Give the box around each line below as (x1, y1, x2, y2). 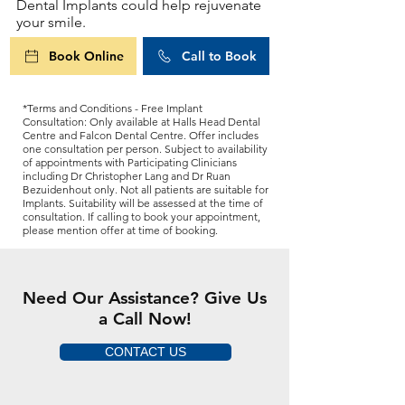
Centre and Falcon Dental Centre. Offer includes (23, 128, 259, 142)
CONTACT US (105, 344, 186, 359)
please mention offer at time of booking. (23, 223, 221, 237)
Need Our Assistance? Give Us (23, 287, 267, 308)
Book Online (48, 48, 124, 64)
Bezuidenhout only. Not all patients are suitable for (23, 183, 268, 196)
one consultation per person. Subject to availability (23, 142, 268, 155)
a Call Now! (98, 308, 192, 329)
